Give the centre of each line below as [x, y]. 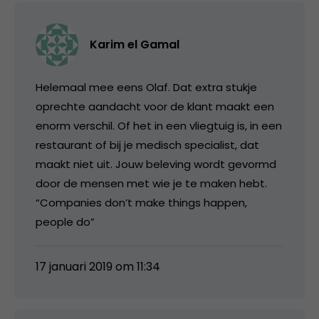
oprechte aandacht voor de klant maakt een [155, 106]
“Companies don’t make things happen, [141, 202]
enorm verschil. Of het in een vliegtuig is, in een [159, 125]
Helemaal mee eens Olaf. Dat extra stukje [146, 87]
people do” [65, 221]
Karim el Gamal [135, 44]
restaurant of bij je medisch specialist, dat [147, 145]
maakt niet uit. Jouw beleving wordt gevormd [156, 164]
